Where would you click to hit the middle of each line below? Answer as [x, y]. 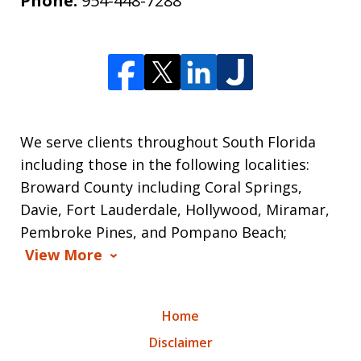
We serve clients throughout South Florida [168, 142]
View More [64, 255]
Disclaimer [180, 343]
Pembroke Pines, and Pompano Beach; [154, 232]
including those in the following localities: [165, 165]
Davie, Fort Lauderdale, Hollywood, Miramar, [175, 210]
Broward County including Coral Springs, [161, 187]
